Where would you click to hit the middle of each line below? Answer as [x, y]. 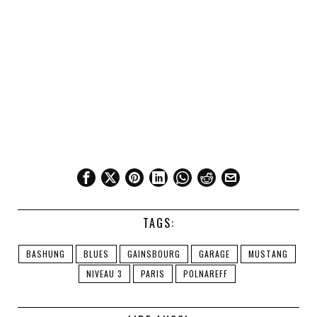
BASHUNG [46, 253]
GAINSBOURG [154, 253]
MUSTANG [268, 253]
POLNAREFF [206, 273]
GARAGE [214, 253]
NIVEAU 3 [104, 273]
